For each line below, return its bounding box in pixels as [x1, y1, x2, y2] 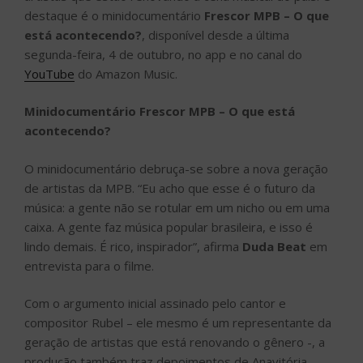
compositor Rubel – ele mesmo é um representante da [24, 314, 331, 331]
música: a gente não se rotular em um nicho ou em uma [24, 199, 330, 216]
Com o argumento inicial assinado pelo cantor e [24, 295, 286, 312]
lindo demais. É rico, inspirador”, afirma [24, 237, 242, 254]
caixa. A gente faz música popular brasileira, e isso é [24, 218, 313, 235]
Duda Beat [242, 237, 306, 254]
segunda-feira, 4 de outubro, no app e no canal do [24, 45, 302, 62]
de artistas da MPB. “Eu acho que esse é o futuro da [24, 179, 315, 196]
